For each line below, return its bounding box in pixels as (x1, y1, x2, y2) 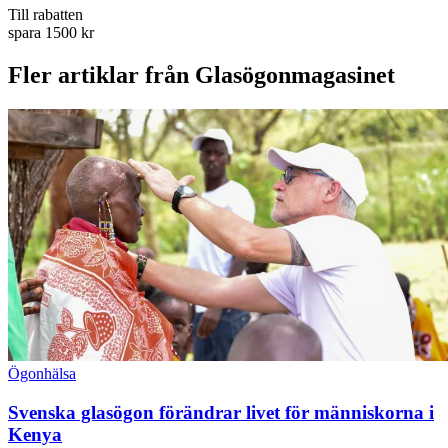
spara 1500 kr (8, 24, 94, 42)
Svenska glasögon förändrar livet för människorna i (8, 401, 434, 423)
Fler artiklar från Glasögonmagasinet (8, 62, 395, 89)
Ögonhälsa (8, 364, 76, 382)
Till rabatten (8, 6, 83, 24)
